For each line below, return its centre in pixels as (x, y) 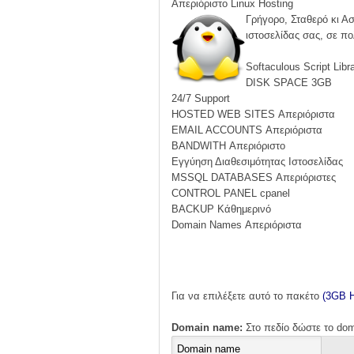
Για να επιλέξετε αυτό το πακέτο (247, 296)
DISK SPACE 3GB (289, 82)
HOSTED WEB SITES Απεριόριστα (253, 114)
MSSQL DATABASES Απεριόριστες (254, 177)
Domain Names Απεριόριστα (237, 224)
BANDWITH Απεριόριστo (228, 145)
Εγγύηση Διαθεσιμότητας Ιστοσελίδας (257, 161)
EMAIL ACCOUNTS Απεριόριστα (247, 130)
